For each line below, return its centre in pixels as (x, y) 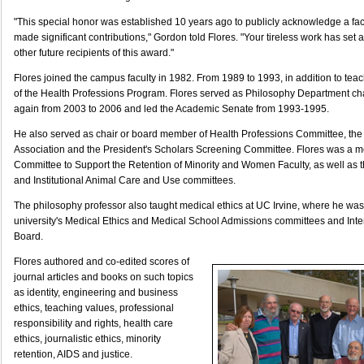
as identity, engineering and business (96, 292)
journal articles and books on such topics (104, 277)
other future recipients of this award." (94, 53)
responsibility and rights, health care (93, 323)
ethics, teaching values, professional (94, 308)
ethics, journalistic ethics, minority (87, 339)
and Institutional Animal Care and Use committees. (125, 180)
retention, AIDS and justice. (73, 354)
